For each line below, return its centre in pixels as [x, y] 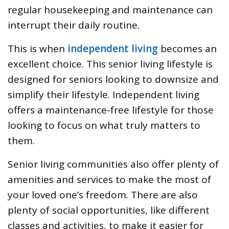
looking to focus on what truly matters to [104, 125]
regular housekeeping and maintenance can [110, 9]
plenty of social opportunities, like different [109, 210]
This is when [38, 48]
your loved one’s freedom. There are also [103, 194]
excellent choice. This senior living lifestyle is [110, 64]
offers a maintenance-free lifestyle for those [111, 110]
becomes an [187, 48]
